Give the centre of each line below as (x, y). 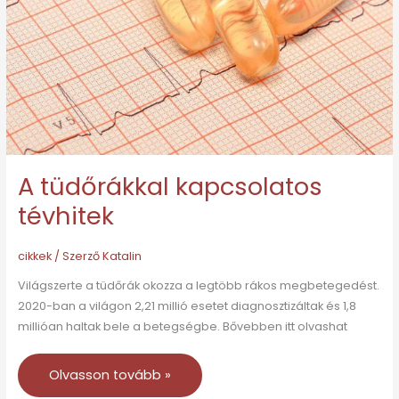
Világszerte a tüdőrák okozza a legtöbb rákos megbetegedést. (198, 286)
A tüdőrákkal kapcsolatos (170, 187)
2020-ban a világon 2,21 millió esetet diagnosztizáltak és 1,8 (187, 306)
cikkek (34, 256)
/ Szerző (77, 256)
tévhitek (65, 216)
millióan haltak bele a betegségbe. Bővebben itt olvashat (182, 327)
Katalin (122, 256)
